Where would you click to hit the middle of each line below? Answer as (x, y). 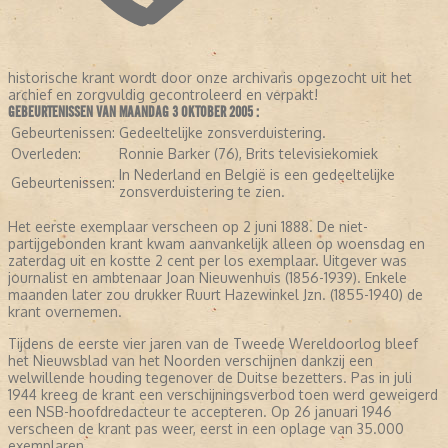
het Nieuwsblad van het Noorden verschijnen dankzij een (190, 361)
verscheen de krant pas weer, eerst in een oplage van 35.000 (206, 429)
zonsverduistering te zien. (202, 192)
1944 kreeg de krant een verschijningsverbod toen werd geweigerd (223, 395)
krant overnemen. (65, 312)
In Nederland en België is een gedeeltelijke (257, 175)
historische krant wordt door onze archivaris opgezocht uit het (210, 78)
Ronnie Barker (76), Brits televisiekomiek (248, 154)
